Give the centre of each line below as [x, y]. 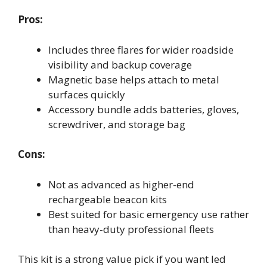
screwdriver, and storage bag [117, 124]
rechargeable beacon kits [108, 199]
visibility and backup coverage [120, 64]
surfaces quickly [87, 94]
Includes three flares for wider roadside [141, 49]
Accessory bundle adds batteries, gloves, [144, 109]
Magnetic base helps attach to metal [134, 79]
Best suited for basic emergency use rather [149, 214]
